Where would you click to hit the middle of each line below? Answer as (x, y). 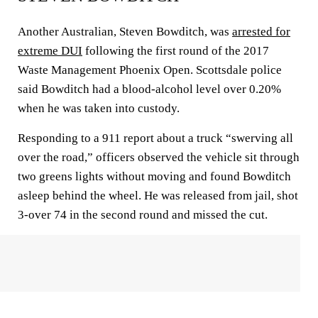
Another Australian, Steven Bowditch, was (125, 32)
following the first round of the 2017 (176, 51)
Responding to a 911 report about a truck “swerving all (155, 138)
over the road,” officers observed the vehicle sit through (159, 157)
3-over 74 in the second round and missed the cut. (143, 215)
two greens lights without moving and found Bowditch (154, 176)
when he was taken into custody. (99, 108)
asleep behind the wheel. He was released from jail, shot (158, 196)
